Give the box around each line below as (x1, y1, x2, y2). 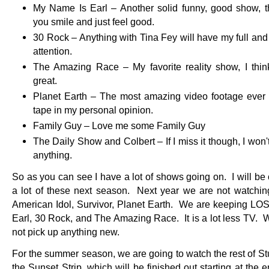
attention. (33, 46, 72, 56)
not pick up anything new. (12, 226, 127, 237)
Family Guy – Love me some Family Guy (33, 120, 205, 131)
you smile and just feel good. (33, 16, 154, 27)
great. (33, 75, 57, 86)
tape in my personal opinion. (33, 104, 153, 115)
